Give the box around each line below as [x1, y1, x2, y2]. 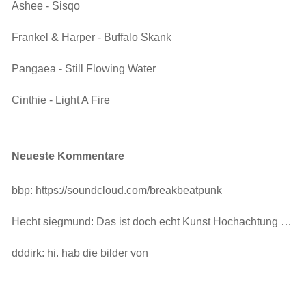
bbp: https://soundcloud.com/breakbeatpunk [11, 184, 222, 196]
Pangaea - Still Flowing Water [11, 63, 156, 74]
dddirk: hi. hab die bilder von [11, 247, 148, 259]
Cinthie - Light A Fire [11, 94, 110, 106]
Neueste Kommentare [11, 150, 124, 162]
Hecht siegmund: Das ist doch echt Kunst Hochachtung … [11, 216, 292, 227]
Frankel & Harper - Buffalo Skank [11, 31, 171, 43]
